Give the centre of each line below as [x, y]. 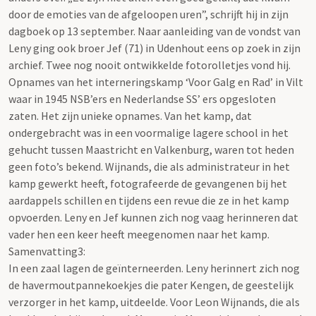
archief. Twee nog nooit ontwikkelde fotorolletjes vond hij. [150, 65]
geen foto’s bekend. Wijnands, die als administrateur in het [149, 166]
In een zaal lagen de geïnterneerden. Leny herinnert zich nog [154, 268]
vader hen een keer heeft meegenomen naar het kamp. [139, 234]
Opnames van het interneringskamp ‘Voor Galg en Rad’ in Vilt [156, 81]
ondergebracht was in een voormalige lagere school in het [148, 132]
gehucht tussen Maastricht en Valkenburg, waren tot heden [151, 149]
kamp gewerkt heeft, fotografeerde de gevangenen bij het [148, 183]
